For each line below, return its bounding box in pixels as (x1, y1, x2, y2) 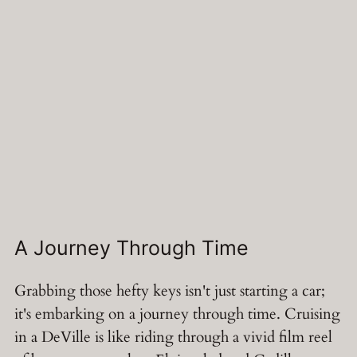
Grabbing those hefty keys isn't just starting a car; (14, 280, 325, 302)
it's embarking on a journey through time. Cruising (14, 304, 340, 325)
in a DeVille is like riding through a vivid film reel (14, 327, 332, 348)
